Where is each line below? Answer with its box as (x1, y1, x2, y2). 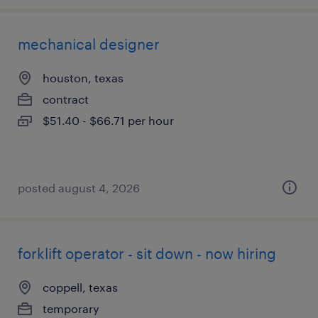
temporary (43, 302, 99, 315)
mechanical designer (18, 35, 160, 53)
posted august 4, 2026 (18, 181, 140, 194)
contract (43, 92, 89, 106)
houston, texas (43, 71, 124, 84)
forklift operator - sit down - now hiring (18, 245, 276, 262)
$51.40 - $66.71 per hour (43, 114, 174, 127)
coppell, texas (43, 280, 118, 294)
